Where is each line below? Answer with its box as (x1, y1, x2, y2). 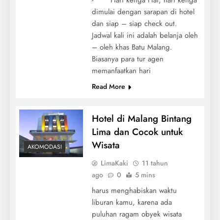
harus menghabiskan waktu (91, 185, 177, 196)
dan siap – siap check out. (91, 18, 177, 29)
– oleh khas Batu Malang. (91, 41, 172, 53)
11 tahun (141, 158, 168, 168)
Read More (91, 81, 125, 91)
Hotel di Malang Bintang (91, 111, 192, 125)
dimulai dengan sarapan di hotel (91, 6, 194, 17)
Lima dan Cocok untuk (91, 125, 183, 138)
